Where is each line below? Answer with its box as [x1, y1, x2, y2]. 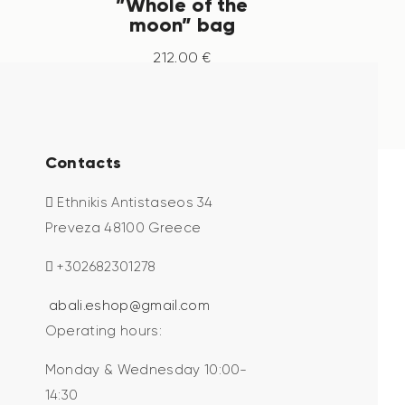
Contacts [44, 152, 122, 174]
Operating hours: [44, 322, 162, 339]
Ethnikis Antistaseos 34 [53, 193, 213, 211]
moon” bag [128, 11, 235, 37]
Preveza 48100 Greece [44, 219, 202, 236]
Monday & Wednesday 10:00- [44, 361, 248, 378]
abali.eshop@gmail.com [49, 297, 210, 314]
